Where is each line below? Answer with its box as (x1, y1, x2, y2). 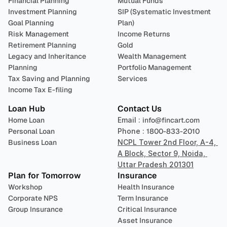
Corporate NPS (8, 194, 58, 203)
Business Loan (8, 138, 57, 147)
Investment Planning (8, 7, 77, 16)
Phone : (118, 127, 146, 135)
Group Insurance (8, 205, 63, 214)
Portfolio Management (118, 63, 192, 72)
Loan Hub (8, 103, 45, 114)
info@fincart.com (142, 116, 200, 125)
